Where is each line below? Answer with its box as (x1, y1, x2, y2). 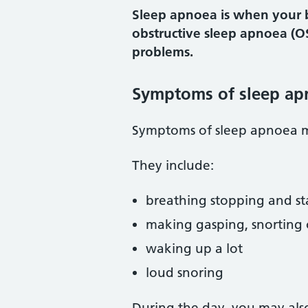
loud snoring (146, 265, 223, 280)
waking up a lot (146, 241, 243, 256)
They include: (132, 157, 214, 173)
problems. (132, 44, 193, 60)
